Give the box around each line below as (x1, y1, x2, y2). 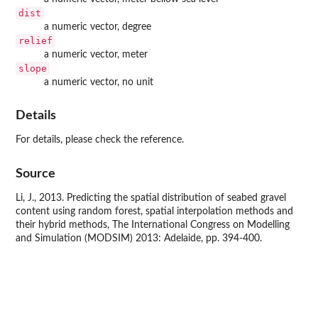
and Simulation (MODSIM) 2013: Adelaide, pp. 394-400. (16, 233, 262, 243)
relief (18, 35, 53, 46)
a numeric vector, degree (44, 21, 151, 32)
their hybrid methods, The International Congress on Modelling (16, 219, 290, 230)
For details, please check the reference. (16, 135, 184, 146)
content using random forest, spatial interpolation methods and (16, 206, 293, 216)
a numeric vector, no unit (44, 77, 153, 87)
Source (16, 167, 55, 180)
